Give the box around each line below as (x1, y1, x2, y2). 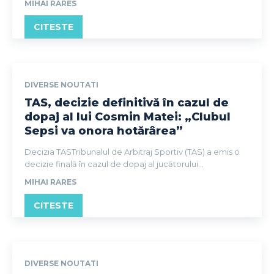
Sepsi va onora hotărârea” (24, 124, 183, 138)
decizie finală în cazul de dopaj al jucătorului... (24, 158, 204, 169)
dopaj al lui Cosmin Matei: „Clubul (24, 109, 231, 124)
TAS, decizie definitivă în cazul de (24, 95, 229, 109)
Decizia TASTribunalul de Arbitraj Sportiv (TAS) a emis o (24, 146, 240, 157)
